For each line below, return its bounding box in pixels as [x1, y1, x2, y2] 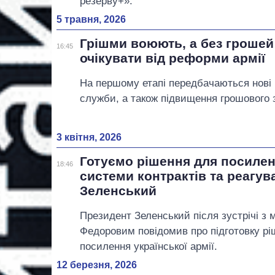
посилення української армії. [80, 240, 218, 252]
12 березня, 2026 [56, 259, 137, 270]
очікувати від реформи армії [80, 50, 266, 65]
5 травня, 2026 [56, 14, 126, 25]
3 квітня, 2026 [56, 131, 122, 142]
